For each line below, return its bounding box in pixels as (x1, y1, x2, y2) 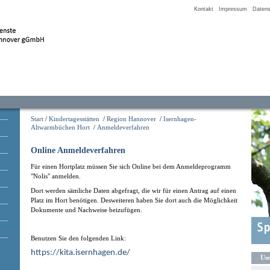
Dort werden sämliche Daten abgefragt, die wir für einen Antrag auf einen (31, 186, 236, 194)
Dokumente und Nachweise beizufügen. (31, 206, 142, 213)
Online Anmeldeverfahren (31, 146, 125, 155)
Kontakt (194, 6, 213, 12)
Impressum (219, 6, 247, 12)
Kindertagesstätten (49, 115, 99, 122)
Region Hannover (107, 115, 156, 122)
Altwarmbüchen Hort (31, 124, 90, 131)
